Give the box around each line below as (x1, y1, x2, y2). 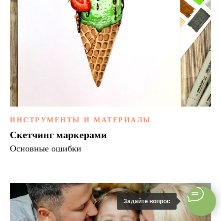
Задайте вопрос (123, 198, 170, 205)
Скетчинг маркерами (10, 129, 107, 140)
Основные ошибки (10, 143, 81, 153)
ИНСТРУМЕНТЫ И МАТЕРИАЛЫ (10, 116, 151, 124)
